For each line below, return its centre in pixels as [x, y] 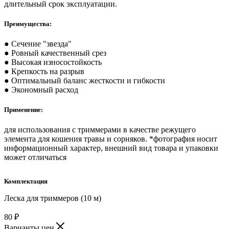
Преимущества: [28, 24]
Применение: [24, 110]
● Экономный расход [41, 90]
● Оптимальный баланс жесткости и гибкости [85, 81]
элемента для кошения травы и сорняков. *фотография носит [111, 139]
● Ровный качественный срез [55, 53]
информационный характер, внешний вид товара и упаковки [111, 148]
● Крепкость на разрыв [44, 72]
